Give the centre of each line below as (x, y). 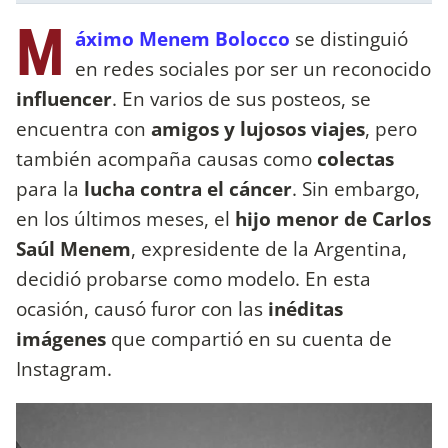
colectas (355, 158)
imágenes (61, 338)
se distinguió (351, 38)
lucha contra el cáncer (188, 188)
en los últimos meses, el (125, 218)
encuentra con (81, 128)
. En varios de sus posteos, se (241, 98)
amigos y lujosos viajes (255, 128)
